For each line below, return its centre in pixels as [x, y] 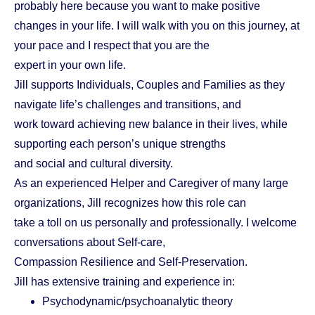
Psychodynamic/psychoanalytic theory [137, 302]
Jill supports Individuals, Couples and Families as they [149, 85]
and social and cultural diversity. [94, 164]
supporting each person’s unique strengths [120, 144]
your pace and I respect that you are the [112, 46]
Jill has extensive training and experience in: [124, 282]
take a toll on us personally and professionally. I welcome [155, 223]
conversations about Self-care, [90, 243]
